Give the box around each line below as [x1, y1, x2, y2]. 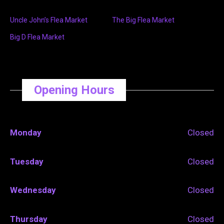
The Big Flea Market [112, 16, 174, 24]
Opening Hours [33, 82, 114, 97]
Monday [10, 127, 41, 138]
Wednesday [10, 185, 56, 195]
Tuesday [10, 156, 43, 166]
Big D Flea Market [10, 33, 64, 41]
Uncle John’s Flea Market [10, 16, 87, 24]
